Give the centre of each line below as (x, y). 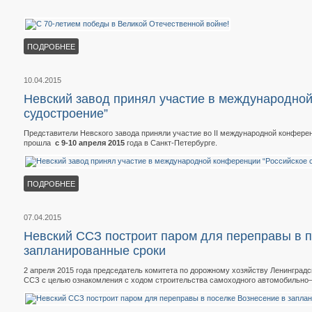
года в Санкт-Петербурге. (172, 143)
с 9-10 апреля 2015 (90, 143)
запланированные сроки (95, 251)
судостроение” (66, 114)
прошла (39, 143)
